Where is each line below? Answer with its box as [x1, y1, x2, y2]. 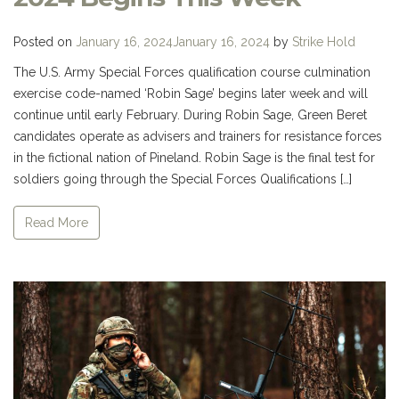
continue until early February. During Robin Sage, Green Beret [13, 108, 367, 123]
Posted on [13, 35, 76, 50]
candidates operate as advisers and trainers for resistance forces [13, 129, 382, 144]
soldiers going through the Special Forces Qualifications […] [13, 172, 352, 187]
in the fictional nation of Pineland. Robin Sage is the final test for [13, 151, 375, 166]
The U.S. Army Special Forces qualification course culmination [13, 65, 370, 80]
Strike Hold [292, 35, 355, 50]
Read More [25, 215, 88, 230]
